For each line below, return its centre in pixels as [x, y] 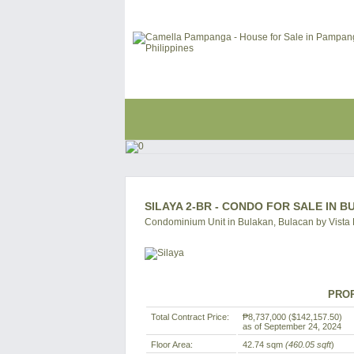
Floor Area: [172, 345]
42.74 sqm [264, 345]
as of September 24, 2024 [292, 326]
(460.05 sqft [308, 345]
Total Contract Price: [190, 317]
